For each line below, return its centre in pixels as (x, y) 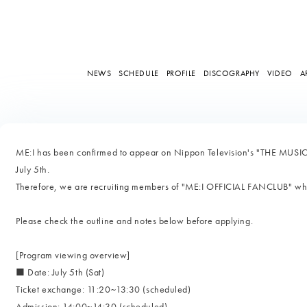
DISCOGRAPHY (231, 73)
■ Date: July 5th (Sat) (60, 272)
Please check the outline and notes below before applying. (135, 221)
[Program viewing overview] (73, 255)
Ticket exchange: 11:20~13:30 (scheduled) (103, 289)
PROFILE (181, 73)
